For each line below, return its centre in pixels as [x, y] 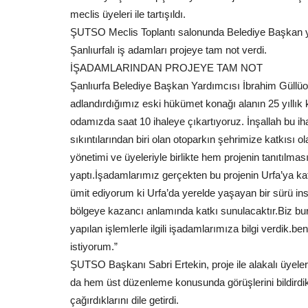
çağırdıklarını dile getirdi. [124, 300]
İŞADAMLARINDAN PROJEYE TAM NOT [166, 68]
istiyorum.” [94, 246]
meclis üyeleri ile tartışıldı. [128, 14]
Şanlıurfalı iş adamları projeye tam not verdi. [168, 50]
